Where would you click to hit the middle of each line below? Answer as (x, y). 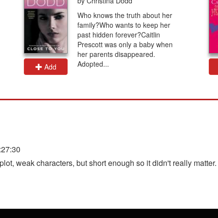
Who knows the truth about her (125, 15)
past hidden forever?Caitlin (119, 35)
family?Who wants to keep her (124, 25)
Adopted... (93, 64)
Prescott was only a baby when (125, 44)
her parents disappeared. (116, 54)
